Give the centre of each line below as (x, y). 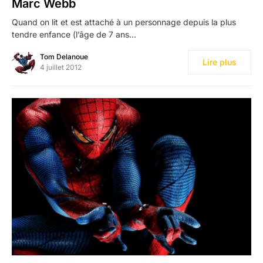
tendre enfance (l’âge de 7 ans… (74, 35)
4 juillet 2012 (61, 68)
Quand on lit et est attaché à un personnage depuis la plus (124, 22)
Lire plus (220, 62)
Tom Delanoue (64, 57)
